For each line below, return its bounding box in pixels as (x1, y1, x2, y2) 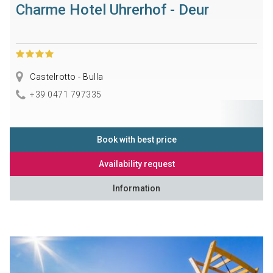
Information (113, 183, 160, 193)
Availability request (98, 158, 175, 169)
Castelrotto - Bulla (27, 72, 104, 82)
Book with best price (96, 134, 177, 144)
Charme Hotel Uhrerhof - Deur (15, 1, 209, 19)
